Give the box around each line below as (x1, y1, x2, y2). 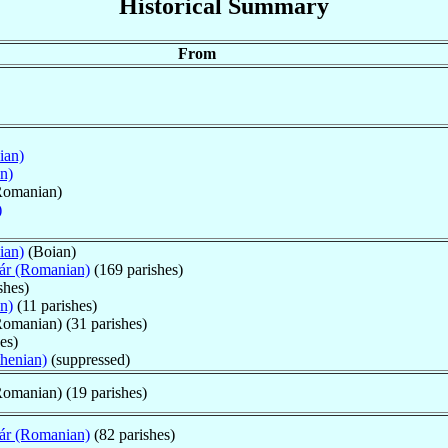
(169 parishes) (90, 260, 183, 278)
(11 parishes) (13, 296, 97, 314)
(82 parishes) (90, 425, 175, 443)
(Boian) (24, 242, 76, 260)
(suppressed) (47, 350, 130, 368)
